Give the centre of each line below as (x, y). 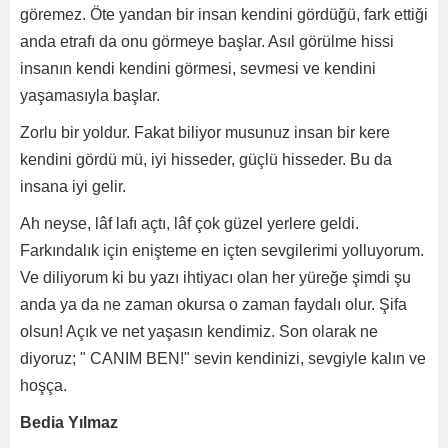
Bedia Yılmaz (69, 422)
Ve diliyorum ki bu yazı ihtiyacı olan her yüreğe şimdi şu (215, 277)
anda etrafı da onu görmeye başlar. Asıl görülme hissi (207, 41)
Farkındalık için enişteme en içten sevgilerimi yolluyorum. (222, 250)
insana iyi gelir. (73, 186)
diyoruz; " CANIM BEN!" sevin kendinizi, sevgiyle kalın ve (223, 358)
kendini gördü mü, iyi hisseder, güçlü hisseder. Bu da (206, 159)
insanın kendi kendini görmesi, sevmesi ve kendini (198, 68)
